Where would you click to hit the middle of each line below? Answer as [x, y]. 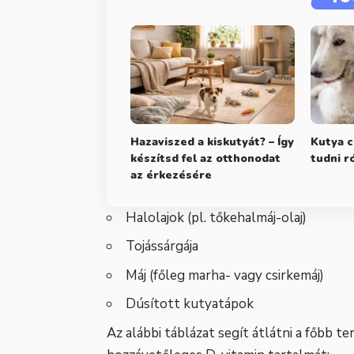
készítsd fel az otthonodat [205, 158]
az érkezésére [171, 175]
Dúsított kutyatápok [190, 304]
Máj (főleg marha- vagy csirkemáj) [225, 275]
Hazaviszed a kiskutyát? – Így [212, 141]
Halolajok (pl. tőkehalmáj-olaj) [216, 217]
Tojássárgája [162, 247]
